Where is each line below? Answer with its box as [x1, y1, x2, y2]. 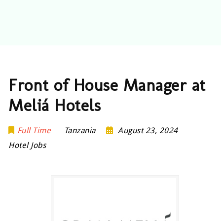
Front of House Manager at [8, 75, 206, 95]
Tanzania [64, 126, 96, 135]
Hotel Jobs [8, 141, 46, 150]
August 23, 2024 [118, 126, 178, 135]
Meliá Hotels [8, 95, 101, 115]
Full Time [17, 126, 51, 135]
